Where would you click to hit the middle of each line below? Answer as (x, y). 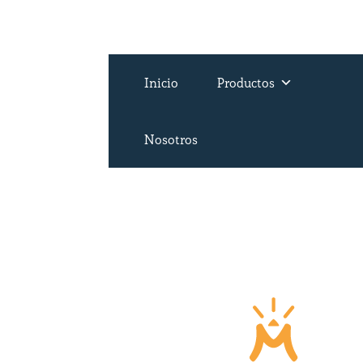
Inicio (162, 83)
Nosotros (171, 140)
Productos (246, 83)
